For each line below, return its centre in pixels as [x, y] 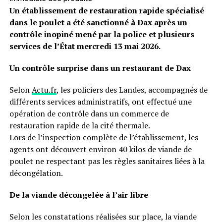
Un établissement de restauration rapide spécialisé [107, 10]
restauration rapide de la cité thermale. [80, 125]
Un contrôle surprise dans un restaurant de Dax [100, 68]
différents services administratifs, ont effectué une [100, 102]
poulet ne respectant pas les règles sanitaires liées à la [107, 161]
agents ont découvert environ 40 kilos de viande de [100, 149]
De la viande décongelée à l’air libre [79, 195]
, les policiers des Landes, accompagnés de [132, 90]
